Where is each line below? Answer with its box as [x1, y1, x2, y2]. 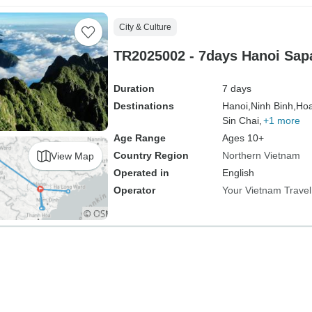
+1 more [263, 115, 300, 126]
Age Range [113, 132, 166, 143]
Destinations [113, 100, 174, 111]
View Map [50, 150, 94, 162]
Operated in [113, 167, 169, 178]
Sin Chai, [221, 115, 262, 126]
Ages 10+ [221, 132, 264, 143]
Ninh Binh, [250, 100, 296, 111]
